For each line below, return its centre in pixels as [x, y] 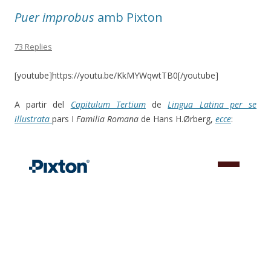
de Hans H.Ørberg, [177, 119]
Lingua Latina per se [212, 104]
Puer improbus [54, 17]
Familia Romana [107, 119]
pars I [64, 119]
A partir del [43, 104]
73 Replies [33, 46]
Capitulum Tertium [108, 104]
